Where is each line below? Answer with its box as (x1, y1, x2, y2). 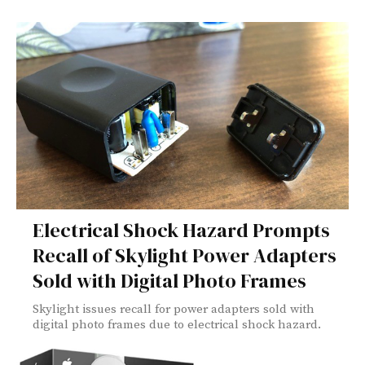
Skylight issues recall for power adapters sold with (33, 301, 314, 317)
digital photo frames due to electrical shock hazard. (33, 316, 324, 332)
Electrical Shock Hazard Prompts (33, 216, 330, 244)
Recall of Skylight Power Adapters (33, 241, 336, 269)
